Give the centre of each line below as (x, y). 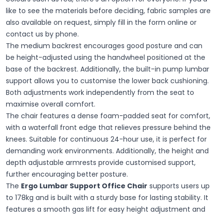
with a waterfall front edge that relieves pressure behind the (108, 127)
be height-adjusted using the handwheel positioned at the (106, 57)
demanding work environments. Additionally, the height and (107, 151)
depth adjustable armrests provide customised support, (101, 162)
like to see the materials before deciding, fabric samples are (108, 10)
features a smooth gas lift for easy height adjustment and (106, 209)
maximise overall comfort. (51, 104)
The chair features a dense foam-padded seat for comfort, (108, 116)
